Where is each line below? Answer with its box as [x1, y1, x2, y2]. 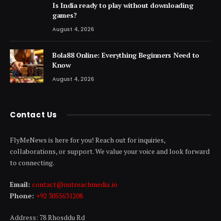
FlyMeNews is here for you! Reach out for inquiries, [10, 135, 165, 145]
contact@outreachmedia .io [32, 179, 117, 189]
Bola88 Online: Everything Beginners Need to [52, 50, 199, 60]
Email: [10, 179, 32, 189]
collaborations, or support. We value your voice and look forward [10, 146, 210, 156]
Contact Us [10, 109, 57, 120]
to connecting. [10, 157, 54, 167]
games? [52, 10, 77, 20]
